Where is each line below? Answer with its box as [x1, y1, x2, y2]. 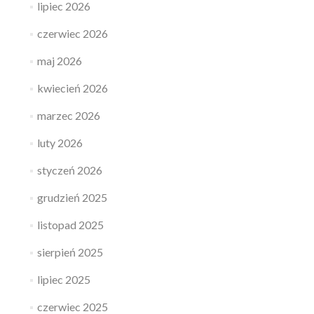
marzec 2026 [36, 109, 100, 122]
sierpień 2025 [36, 245, 103, 259]
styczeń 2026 [36, 163, 102, 177]
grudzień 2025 [36, 191, 107, 204]
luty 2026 [36, 136, 83, 149]
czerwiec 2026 [36, 27, 108, 40]
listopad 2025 [36, 218, 104, 231]
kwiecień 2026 [36, 81, 108, 95]
